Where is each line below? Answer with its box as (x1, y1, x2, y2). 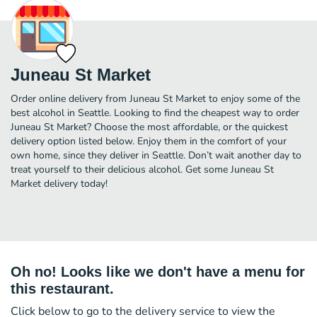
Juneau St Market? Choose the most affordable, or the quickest (11, 120, 288, 134)
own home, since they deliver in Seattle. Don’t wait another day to (11, 148, 301, 162)
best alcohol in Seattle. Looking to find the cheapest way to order (11, 105, 299, 120)
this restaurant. (11, 280, 114, 296)
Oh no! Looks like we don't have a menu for (11, 263, 305, 279)
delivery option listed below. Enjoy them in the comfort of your (11, 134, 287, 148)
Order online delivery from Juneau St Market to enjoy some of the (11, 91, 300, 105)
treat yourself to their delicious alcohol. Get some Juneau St (11, 162, 274, 176)
